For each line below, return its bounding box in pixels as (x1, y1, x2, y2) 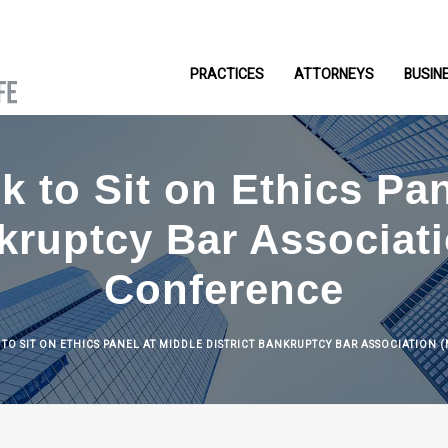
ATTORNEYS (294, 64, 374, 86)
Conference (104, 266, 344, 313)
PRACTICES (190, 64, 264, 86)
